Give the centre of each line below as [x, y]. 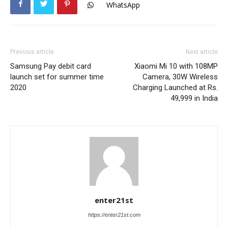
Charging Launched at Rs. [175, 87]
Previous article [32, 52]
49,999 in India [194, 98]
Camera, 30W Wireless [180, 77]
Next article [202, 52]
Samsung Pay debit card [51, 66]
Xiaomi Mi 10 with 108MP [176, 66]
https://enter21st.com [114, 215]
